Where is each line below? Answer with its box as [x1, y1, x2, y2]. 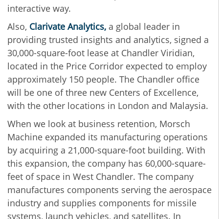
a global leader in [106, 21, 180, 33]
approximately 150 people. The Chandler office [7, 73, 199, 86]
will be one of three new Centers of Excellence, [7, 87, 198, 99]
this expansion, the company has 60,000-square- [7, 157, 206, 170]
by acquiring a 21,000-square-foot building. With [7, 144, 205, 156]
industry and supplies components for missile [7, 197, 197, 209]
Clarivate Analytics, [29, 21, 106, 33]
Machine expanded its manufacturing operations [7, 131, 208, 143]
